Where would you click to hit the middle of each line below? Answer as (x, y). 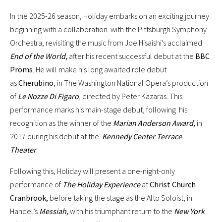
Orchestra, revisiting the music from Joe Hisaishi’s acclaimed (107, 43)
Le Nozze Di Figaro (48, 96)
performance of (36, 185)
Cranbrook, (30, 198)
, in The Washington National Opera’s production (131, 83)
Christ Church (173, 185)
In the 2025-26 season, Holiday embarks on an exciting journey (110, 16)
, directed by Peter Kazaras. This (131, 96)
